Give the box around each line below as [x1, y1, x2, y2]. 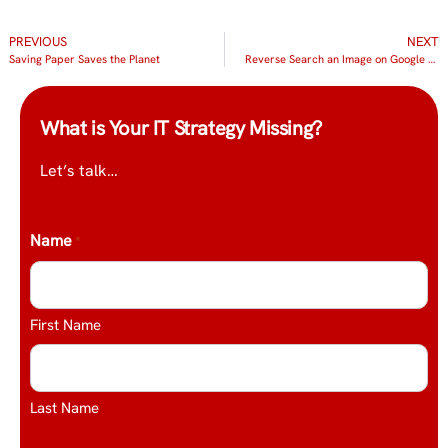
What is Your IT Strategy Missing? [40, 114, 322, 141]
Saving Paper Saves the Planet [8, 51, 160, 66]
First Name [30, 314, 101, 335]
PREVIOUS [8, 32, 67, 50]
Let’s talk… [40, 159, 118, 181]
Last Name [30, 397, 99, 418]
